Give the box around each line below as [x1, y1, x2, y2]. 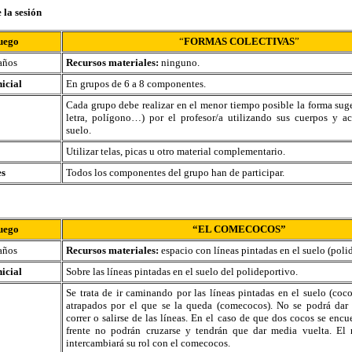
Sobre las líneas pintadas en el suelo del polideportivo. [66, 266, 298, 277]
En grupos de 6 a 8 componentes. [66, 78, 206, 90]
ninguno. [161, 57, 200, 68]
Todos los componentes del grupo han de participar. [66, 167, 284, 178]
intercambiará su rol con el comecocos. [66, 337, 230, 349]
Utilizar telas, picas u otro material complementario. [66, 145, 285, 157]
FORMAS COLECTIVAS [183, 35, 295, 47]
